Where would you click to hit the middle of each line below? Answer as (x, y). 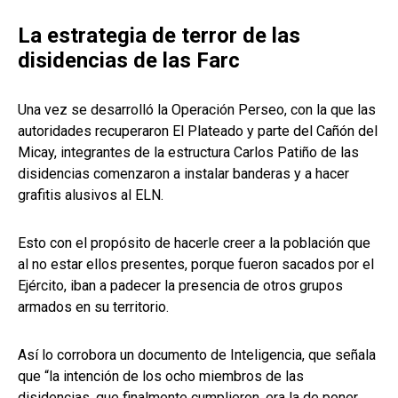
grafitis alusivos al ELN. (91, 195)
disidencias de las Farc (129, 61)
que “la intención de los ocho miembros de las (161, 377)
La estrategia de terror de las (159, 36)
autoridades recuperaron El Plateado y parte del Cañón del (198, 131)
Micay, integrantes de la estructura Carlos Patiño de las (188, 153)
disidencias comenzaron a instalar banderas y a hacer (183, 174)
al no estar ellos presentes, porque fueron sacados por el (196, 265)
